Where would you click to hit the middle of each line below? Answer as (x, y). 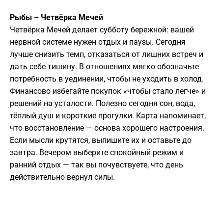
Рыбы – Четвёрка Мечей (56, 18)
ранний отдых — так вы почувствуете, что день (96, 165)
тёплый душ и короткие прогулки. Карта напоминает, (108, 116)
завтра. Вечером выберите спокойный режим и (97, 153)
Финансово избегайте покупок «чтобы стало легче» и (108, 91)
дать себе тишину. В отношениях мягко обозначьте (104, 67)
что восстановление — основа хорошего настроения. (107, 128)
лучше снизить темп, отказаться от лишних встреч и (107, 55)
